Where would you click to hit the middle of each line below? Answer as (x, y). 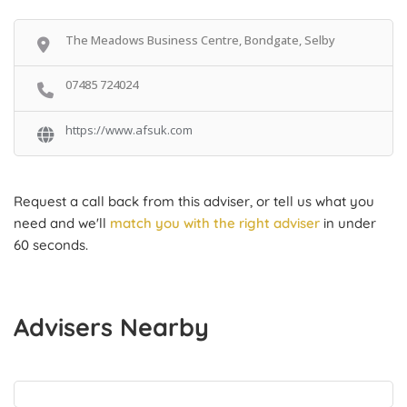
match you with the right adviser (215, 223)
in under (348, 223)
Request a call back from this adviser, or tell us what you (194, 202)
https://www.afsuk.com (129, 129)
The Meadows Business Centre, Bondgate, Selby (200, 40)
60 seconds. (51, 245)
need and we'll (62, 223)
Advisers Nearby (111, 328)
